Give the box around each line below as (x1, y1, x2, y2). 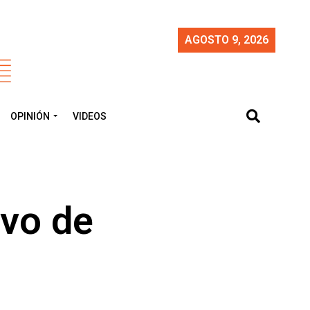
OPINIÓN (10, 111, 50, 122)
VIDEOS (73, 111, 107, 122)
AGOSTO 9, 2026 (185, 33, 268, 46)
